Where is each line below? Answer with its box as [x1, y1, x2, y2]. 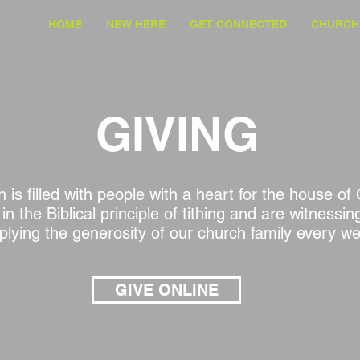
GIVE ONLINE [114, 280, 219, 300]
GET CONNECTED [190, 18, 287, 31]
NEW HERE [106, 18, 166, 31]
